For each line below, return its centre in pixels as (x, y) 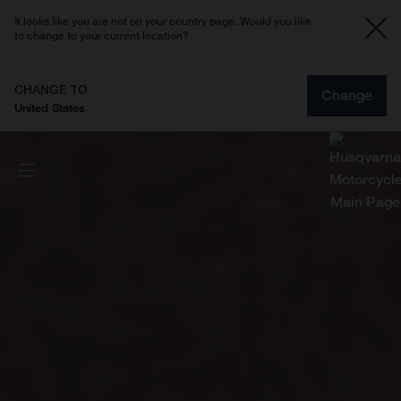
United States (50, 107)
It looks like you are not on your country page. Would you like (163, 21)
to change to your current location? (102, 35)
